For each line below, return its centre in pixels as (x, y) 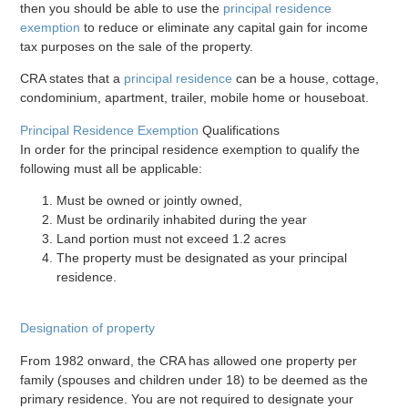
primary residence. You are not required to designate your (187, 398)
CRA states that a (72, 79)
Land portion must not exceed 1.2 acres (172, 238)
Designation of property (88, 328)
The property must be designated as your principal (202, 257)
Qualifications (240, 130)
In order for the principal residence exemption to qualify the (190, 149)
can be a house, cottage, (306, 79)
